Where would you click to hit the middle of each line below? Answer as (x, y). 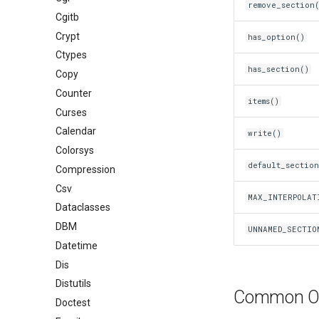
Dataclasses (83, 208)
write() (265, 133)
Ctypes (71, 55)
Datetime (77, 245)
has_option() (277, 37)
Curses (71, 112)
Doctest (73, 303)
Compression (85, 169)
